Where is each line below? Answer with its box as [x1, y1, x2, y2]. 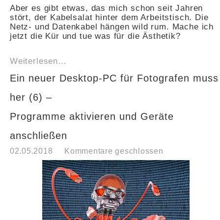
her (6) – [10, 92, 52, 103]
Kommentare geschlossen [64, 147, 164, 156]
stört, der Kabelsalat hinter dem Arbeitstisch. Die [10, 12, 209, 22]
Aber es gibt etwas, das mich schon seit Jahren [10, 2, 203, 13]
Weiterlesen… [10, 55, 67, 66]
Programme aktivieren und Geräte [10, 111, 174, 122]
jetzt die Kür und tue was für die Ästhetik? [10, 30, 181, 41]
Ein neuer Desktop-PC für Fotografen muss [10, 73, 219, 84]
